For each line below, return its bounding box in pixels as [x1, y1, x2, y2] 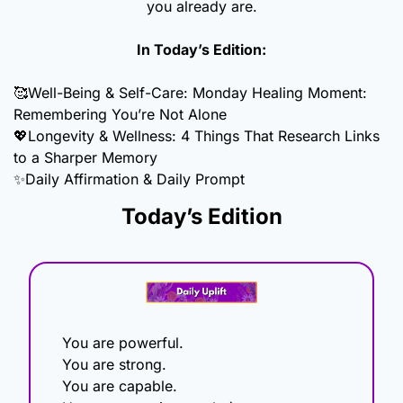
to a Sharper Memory [13, 148, 162, 166]
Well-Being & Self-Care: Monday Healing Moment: [28, 83, 367, 102]
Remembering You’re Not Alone [13, 104, 227, 123]
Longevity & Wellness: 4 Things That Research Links [28, 126, 380, 145]
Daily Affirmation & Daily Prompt [25, 169, 245, 188]
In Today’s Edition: [137, 40, 266, 58]
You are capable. [62, 377, 177, 396]
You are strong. [62, 355, 166, 374]
